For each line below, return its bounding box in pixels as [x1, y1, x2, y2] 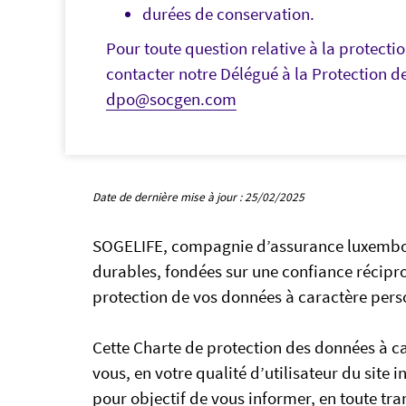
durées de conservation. [142, 3, 314, 24]
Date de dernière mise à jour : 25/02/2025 [92, 189, 304, 205]
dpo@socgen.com [106, 88, 237, 110]
